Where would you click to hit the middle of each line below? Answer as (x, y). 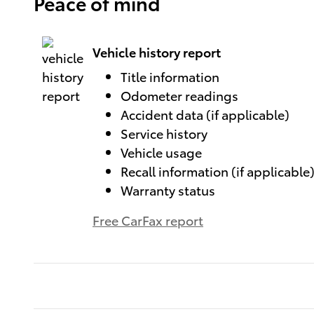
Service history (164, 133)
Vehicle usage (161, 152)
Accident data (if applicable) (205, 114)
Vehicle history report (157, 51)
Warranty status (168, 190)
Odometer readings (179, 95)
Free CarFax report (148, 220)
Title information (170, 76)
